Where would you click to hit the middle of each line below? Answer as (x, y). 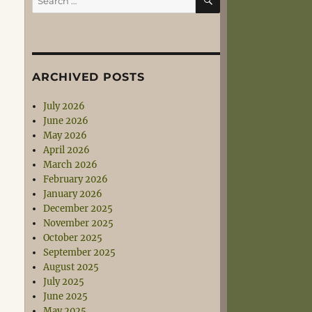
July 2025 (64, 282)
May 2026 (65, 135)
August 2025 (71, 267)
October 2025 (73, 238)
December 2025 (78, 209)
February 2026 (76, 179)
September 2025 (80, 252)
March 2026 (71, 165)
